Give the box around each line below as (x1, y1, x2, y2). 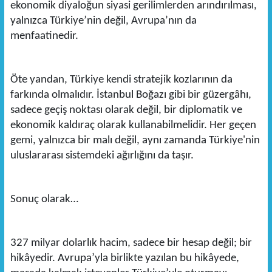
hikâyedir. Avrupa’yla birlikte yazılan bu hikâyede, (10, 253, 239, 265)
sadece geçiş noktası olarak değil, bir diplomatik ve (10, 104, 242, 117)
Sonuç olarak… (10, 194, 78, 206)
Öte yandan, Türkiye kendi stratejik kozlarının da (10, 74, 233, 86)
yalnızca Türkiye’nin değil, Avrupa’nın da (10, 15, 197, 27)
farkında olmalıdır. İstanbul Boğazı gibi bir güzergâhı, (10, 89, 251, 101)
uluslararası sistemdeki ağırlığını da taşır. (10, 150, 194, 162)
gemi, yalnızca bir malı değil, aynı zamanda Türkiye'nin (10, 135, 260, 147)
